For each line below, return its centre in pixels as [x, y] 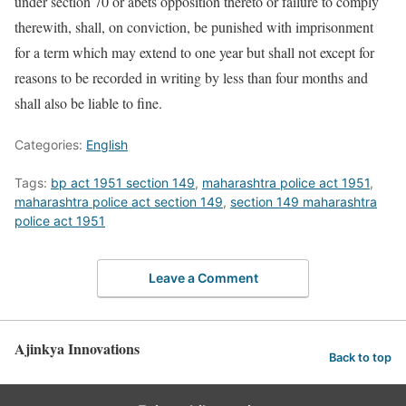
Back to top [360, 358]
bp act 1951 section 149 [123, 183]
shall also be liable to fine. [88, 103]
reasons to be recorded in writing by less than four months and [191, 77]
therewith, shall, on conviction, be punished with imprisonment [194, 27]
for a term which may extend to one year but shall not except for [194, 52]
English [107, 145]
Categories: [50, 145]
